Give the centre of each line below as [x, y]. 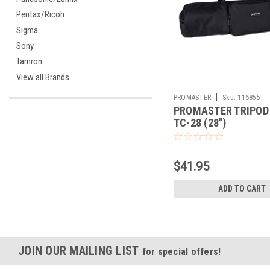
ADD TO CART [242, 188]
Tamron [29, 61]
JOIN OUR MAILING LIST [80, 250]
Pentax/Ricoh [40, 14]
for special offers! [181, 251]
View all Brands [43, 77]
